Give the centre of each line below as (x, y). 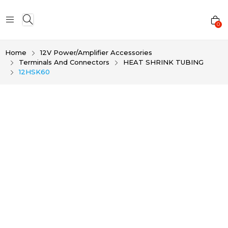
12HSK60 (34, 72)
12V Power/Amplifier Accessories (96, 52)
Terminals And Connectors (64, 62)
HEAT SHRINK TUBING (163, 62)
